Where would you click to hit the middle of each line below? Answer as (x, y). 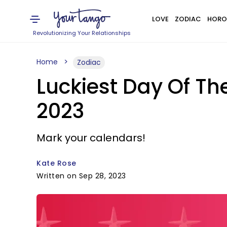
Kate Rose (56, 163)
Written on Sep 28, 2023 (81, 176)
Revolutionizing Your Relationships (82, 33)
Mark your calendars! (91, 138)
